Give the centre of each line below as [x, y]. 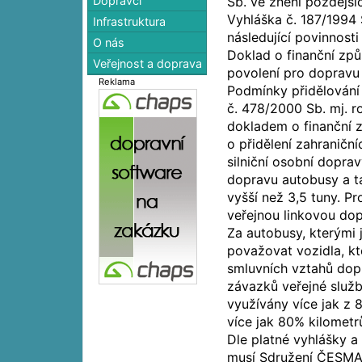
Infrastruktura [130, 21]
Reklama [117, 81]
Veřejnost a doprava [148, 63]
